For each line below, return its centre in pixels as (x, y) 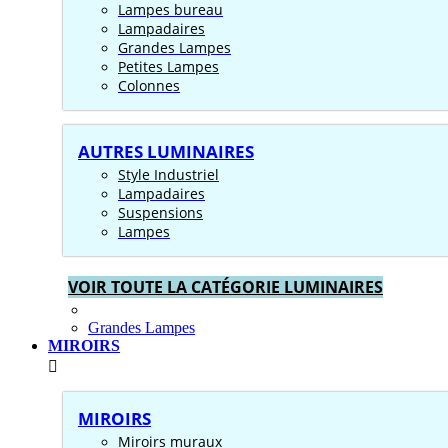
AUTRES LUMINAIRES (166, 151)
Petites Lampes (168, 66)
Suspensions (160, 212)
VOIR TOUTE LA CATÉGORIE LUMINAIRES (225, 287)
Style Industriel (168, 174)
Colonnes (149, 85)
